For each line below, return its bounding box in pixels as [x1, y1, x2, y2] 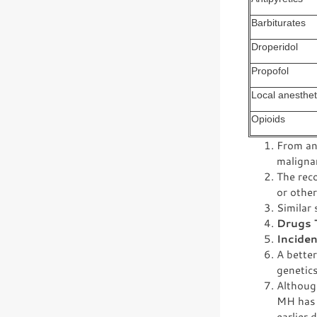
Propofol [251, 66, 289, 76]
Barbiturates [251, 18, 306, 28]
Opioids [251, 114, 285, 125]
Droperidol [251, 42, 298, 52]
